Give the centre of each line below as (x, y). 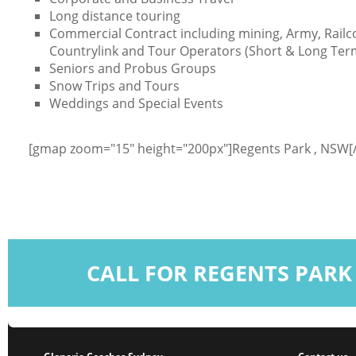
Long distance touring (115, 15)
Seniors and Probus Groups (133, 68)
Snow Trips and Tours (114, 85)
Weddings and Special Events (136, 103)
